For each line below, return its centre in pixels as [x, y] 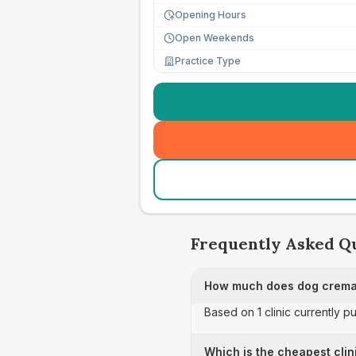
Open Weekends [215, 38]
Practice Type [208, 61]
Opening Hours [211, 15]
